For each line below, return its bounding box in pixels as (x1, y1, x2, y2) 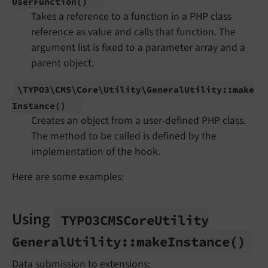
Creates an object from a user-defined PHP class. (31, 113, 246, 129)
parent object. (31, 56, 94, 71)
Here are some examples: (12, 169, 124, 185)
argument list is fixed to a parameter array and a (31, 40, 245, 56)
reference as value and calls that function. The (31, 25, 236, 40)
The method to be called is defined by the (31, 129, 217, 144)
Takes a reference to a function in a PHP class (31, 9, 232, 25)
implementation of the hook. (31, 144, 160, 160)
